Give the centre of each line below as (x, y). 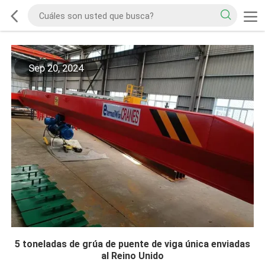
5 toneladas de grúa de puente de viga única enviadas (132, 244)
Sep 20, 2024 (56, 68)
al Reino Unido (132, 256)
